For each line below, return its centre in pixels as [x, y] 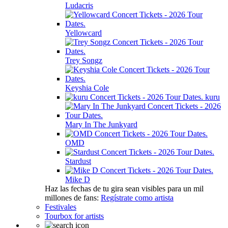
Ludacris [79, 5]
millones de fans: [73, 198]
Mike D [78, 179]
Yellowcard [83, 33]
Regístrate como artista [137, 198]
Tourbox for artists [74, 216]
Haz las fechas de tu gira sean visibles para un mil [124, 189]
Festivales [61, 207]
